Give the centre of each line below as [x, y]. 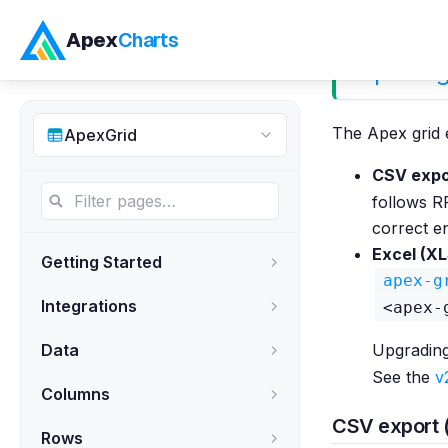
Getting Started [101, 262]
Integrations [89, 306]
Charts [148, 40]
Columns [75, 394]
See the [403, 377]
